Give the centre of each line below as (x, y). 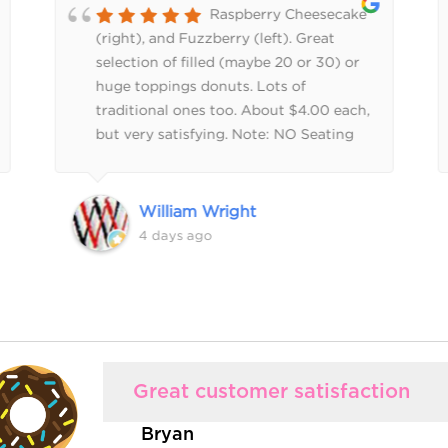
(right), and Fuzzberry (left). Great (215, 38)
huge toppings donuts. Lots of (200, 86)
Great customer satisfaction (271, 392)
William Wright (197, 211)
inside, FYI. (132, 158)
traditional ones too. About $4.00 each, (232, 110)
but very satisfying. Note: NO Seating (224, 134)
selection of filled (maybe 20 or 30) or (227, 62)
